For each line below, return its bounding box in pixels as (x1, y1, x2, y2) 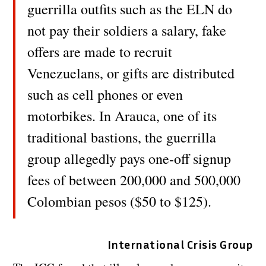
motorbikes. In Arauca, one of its (27, 106, 217, 125)
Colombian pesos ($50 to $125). (27, 191, 212, 211)
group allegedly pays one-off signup (27, 148, 232, 168)
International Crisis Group (107, 236, 253, 251)
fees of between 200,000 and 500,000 (27, 170, 241, 189)
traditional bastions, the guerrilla (27, 127, 217, 147)
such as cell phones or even (27, 84, 183, 104)
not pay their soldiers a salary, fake (27, 20, 227, 40)
